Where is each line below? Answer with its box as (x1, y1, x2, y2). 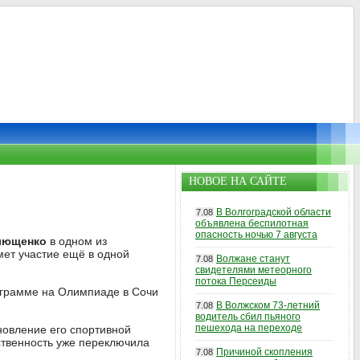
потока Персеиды (195, 276, 276, 287)
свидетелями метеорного (195, 264, 312, 276)
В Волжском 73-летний (216, 300, 320, 311)
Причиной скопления (216, 346, 313, 358)
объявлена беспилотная (195, 218, 309, 229)
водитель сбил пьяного (195, 311, 301, 322)
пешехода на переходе (195, 322, 302, 333)
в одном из (47, 235, 107, 247)
